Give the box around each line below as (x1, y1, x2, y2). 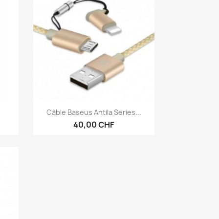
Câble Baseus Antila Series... (46, 107, 142, 117)
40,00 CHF (73, 119, 115, 130)
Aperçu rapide (72, 106, 128, 117)
